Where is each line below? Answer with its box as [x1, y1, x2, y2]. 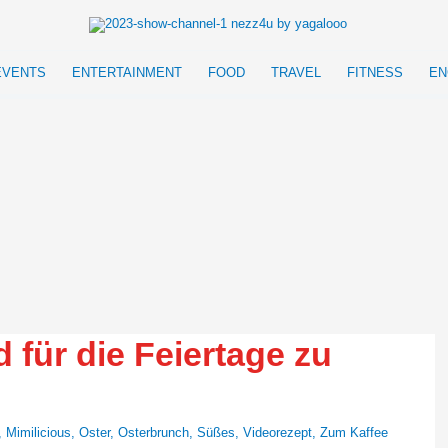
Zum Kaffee [320, 425, 388, 441]
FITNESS [347, 65, 403, 80]
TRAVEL [271, 65, 321, 80]
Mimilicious [6, 425, 71, 441]
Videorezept [243, 425, 312, 441]
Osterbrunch [118, 425, 189, 441]
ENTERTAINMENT [72, 65, 182, 80]
